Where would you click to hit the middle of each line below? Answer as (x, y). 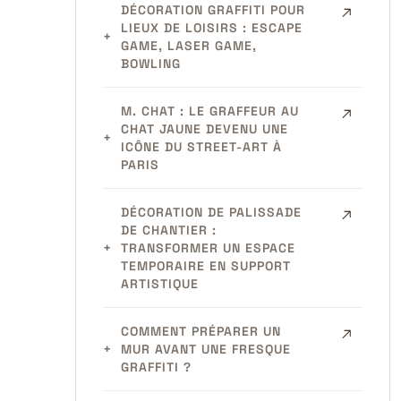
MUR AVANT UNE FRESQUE (205, 349)
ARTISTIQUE (159, 284)
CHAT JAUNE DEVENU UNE (204, 129)
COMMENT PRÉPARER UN (200, 331)
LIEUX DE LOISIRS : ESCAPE (211, 28)
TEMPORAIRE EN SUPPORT (205, 266)
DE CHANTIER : (168, 230)
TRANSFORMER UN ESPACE (208, 248)
